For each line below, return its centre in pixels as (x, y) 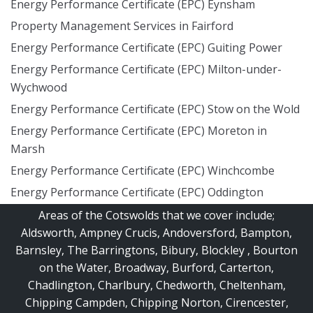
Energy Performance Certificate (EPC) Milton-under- (146, 69)
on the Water (74, 268)
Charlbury (124, 285)
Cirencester (255, 303)
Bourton (275, 250)
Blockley (223, 250)
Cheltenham (251, 285)
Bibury (178, 250)
